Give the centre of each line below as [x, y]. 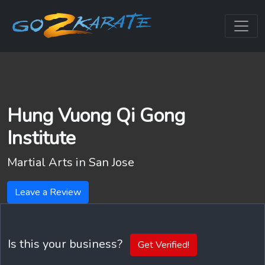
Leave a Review [48, 192]
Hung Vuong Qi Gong [96, 115]
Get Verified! [164, 245]
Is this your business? [67, 244]
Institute [41, 138]
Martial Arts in [48, 162]
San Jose [112, 162]
